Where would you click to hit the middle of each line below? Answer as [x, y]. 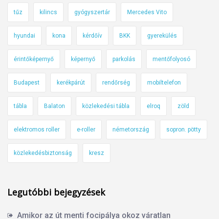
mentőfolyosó [171, 59]
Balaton [55, 106]
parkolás [124, 59]
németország [131, 129]
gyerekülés [162, 35]
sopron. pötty [184, 129]
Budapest [27, 82]
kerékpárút [71, 82]
